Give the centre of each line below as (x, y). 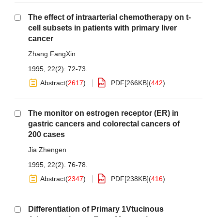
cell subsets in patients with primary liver (102, 28)
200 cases (46, 134)
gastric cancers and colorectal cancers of (104, 124)
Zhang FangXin (52, 54)
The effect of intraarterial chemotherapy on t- (109, 17)
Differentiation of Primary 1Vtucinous (96, 209)
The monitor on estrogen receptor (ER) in (103, 113)
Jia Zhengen (47, 150)
